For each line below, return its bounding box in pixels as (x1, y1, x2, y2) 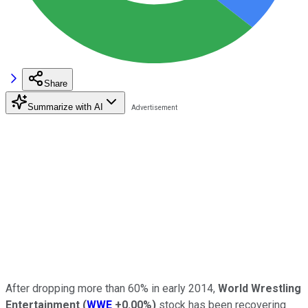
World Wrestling (218, 281, 301, 295)
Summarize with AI (27, 101, 103, 112)
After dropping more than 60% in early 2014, (5, 281, 218, 295)
